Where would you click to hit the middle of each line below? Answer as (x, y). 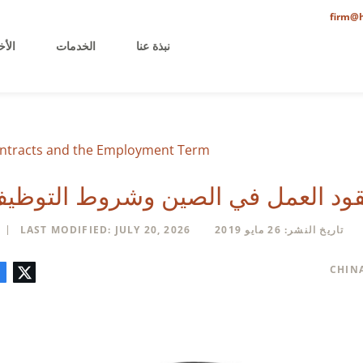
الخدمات (76, 46)
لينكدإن (78, 271)
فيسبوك (105, 271)
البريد (54, 271)
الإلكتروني (42, 284)
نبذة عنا (153, 46)
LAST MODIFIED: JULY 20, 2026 (105, 230)
